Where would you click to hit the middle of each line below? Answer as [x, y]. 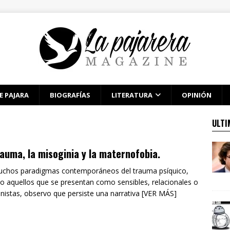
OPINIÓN [197, 95]
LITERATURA [132, 95]
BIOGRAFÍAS [70, 95]
